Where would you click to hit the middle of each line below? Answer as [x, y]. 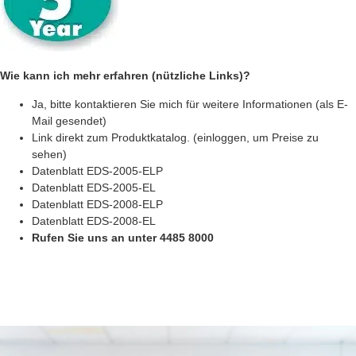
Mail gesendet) [69, 120]
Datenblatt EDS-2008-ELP [97, 204]
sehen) [49, 154]
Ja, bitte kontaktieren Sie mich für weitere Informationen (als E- [190, 104]
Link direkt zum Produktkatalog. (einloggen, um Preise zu [175, 137]
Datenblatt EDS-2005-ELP [97, 170]
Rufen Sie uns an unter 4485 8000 [123, 237]
